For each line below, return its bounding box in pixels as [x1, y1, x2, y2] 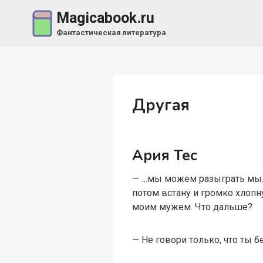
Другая [132, 94, 190, 116]
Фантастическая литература [56, 28, 166, 37]
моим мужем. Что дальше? [132, 201, 253, 213]
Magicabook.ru [56, 9, 154, 27]
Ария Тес [132, 145, 198, 166]
